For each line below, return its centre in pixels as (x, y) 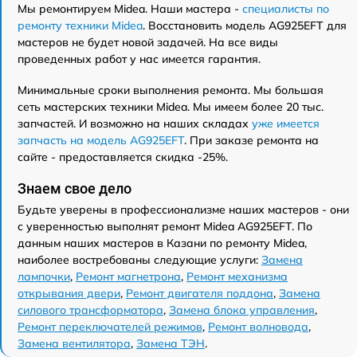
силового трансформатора (90, 310)
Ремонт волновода (258, 326)
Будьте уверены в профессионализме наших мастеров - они (183, 209)
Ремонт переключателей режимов (110, 326)
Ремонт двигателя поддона (200, 293)
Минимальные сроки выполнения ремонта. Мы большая (171, 90)
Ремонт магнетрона (128, 276)
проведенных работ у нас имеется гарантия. (139, 59)
